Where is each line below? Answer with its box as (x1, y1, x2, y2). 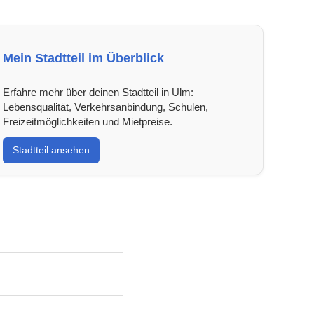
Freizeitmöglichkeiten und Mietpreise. (2, 115, 172, 128)
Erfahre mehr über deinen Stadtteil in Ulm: (2, 86, 193, 98)
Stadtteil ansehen (12, 144, 90, 156)
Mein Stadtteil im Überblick (2, 50, 164, 65)
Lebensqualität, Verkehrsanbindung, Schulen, (2, 100, 208, 113)
